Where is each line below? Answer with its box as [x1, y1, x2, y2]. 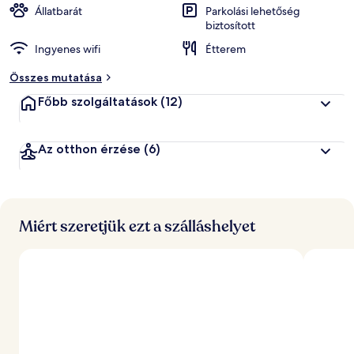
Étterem [205, 42, 246, 56]
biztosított [205, 18, 255, 32]
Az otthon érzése [38, 141, 141, 156]
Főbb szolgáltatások [38, 94, 157, 109]
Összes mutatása [9, 70, 102, 85]
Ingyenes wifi [35, 42, 100, 56]
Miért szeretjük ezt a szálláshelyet [19, 216, 255, 237]
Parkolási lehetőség [205, 4, 300, 18]
